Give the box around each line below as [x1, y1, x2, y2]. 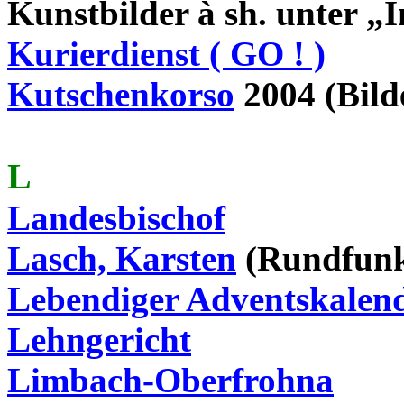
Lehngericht [7, 320, 191, 359]
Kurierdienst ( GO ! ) [7, 34, 326, 73]
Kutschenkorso [7, 75, 234, 114]
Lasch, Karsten [7, 239, 236, 278]
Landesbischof [7, 198, 225, 237]
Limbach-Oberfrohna [7, 361, 334, 399]
